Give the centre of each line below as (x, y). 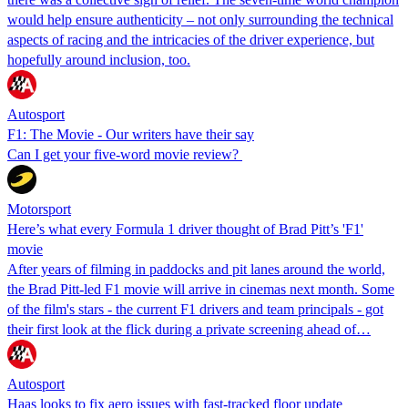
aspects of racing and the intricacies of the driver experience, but (191, 39)
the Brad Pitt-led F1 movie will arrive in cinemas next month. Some (201, 289)
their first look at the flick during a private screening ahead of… (189, 329)
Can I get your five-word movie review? (125, 154)
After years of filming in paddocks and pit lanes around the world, (196, 269)
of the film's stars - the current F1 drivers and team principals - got (195, 309)
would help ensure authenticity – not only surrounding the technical (200, 19)
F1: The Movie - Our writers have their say (131, 134)
